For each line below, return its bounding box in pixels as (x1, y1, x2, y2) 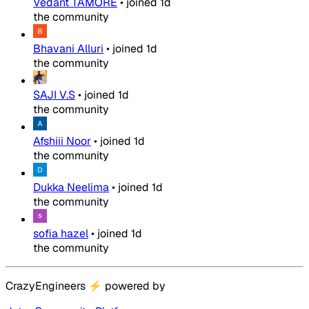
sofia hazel (33, 226, 88, 241)
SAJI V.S (33, 87, 75, 102)
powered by (102, 278, 166, 293)
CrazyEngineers (6, 278, 88, 293)
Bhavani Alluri (33, 41, 103, 56)
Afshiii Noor (33, 133, 91, 148)
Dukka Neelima (33, 179, 109, 195)
